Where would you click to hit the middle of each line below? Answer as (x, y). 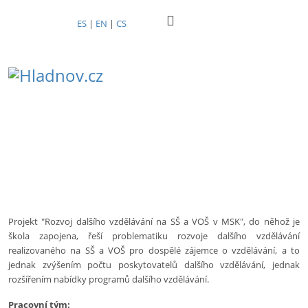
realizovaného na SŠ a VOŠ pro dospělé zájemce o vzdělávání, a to (154, 250)
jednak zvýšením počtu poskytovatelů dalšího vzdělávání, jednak (154, 265)
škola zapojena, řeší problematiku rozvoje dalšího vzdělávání (154, 236)
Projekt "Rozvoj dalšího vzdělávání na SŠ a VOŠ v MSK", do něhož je (154, 221)
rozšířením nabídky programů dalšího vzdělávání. (109, 279)
